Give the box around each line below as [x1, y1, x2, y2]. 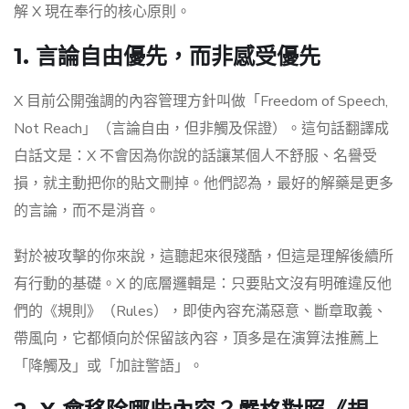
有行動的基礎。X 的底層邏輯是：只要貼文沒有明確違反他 [14, 274, 392, 295]
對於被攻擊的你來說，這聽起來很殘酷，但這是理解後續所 [14, 246, 393, 267]
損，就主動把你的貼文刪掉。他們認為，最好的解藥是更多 [14, 173, 393, 194]
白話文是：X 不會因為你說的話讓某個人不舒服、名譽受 [14, 146, 377, 167]
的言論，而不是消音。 [14, 201, 160, 222]
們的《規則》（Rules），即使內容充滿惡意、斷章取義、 [14, 301, 387, 322]
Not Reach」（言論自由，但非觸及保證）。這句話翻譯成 [14, 119, 389, 140]
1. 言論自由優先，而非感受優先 [14, 43, 320, 70]
